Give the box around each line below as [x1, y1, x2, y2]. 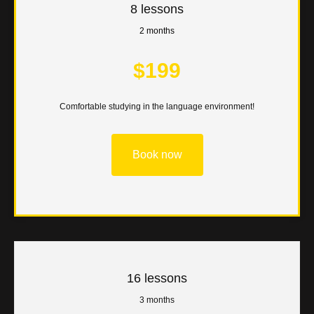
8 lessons [130, 2, 184, 17]
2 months [139, 26, 175, 36]
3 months [139, 294, 175, 305]
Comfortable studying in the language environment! [60, 102, 254, 112]
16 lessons [127, 271, 187, 285]
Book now [132, 148, 182, 161]
